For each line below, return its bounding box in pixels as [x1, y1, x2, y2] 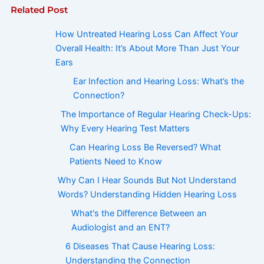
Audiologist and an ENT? [71, 222, 170, 233]
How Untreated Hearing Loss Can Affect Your [55, 29, 239, 40]
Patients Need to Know [70, 156, 163, 167]
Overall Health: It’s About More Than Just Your [55, 43, 240, 54]
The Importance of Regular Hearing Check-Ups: [61, 109, 252, 120]
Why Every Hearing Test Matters [61, 123, 190, 134]
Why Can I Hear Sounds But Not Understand [57, 175, 236, 186]
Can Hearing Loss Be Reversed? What [70, 142, 222, 153]
